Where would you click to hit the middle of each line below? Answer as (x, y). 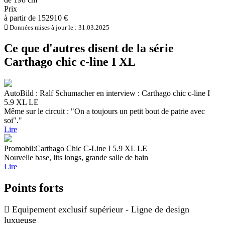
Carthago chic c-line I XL (70, 62)
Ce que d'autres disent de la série (89, 48)
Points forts (34, 188)
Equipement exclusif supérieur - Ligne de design (101, 210)
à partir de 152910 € (36, 18)
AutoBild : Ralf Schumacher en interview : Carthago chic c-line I (107, 93)
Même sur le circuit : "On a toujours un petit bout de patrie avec (104, 111)
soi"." (13, 120)
